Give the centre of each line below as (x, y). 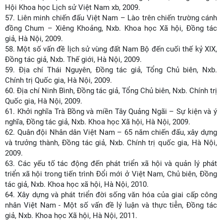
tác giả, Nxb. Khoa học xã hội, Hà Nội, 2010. (77, 184)
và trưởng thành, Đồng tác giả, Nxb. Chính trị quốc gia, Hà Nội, (111, 143)
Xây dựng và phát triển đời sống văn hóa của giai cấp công (117, 195)
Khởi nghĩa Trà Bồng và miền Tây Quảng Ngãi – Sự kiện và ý (117, 111)
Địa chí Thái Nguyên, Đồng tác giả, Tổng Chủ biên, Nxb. (118, 70)
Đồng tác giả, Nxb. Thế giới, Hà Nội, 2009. (73, 59)
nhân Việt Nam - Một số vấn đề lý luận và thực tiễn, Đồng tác (111, 205)
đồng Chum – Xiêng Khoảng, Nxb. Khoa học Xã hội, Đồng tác (111, 28)
